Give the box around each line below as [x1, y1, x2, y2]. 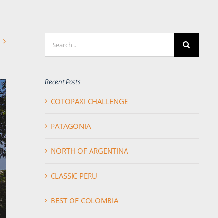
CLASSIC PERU [51, 171, 97, 181]
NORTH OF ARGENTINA [51, 146, 128, 156]
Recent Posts [45, 78, 81, 86]
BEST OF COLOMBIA [51, 196, 118, 206]
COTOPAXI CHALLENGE [51, 96, 128, 107]
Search [44, 35, 67, 44]
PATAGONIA [51, 121, 91, 131]
